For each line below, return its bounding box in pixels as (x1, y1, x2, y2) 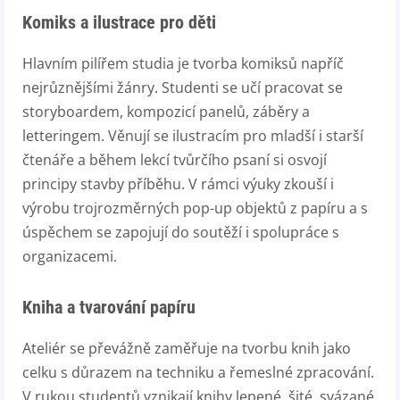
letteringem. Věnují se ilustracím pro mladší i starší (22, 126, 363, 146)
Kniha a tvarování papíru (22, 296, 196, 318)
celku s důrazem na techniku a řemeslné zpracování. (22, 362, 374, 382)
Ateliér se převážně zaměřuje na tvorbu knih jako (22, 338, 351, 358)
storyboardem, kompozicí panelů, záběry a (22, 102, 310, 121)
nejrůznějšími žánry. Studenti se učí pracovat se (22, 78, 343, 97)
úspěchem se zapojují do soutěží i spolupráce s (22, 222, 339, 242)
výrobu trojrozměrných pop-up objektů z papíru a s (22, 198, 368, 218)
